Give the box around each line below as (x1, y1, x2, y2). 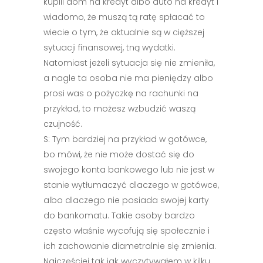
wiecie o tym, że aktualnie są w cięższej (43, 26, 204, 38)
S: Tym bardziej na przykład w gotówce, (43, 133, 207, 145)
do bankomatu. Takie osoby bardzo (43, 210, 195, 221)
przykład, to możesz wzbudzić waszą (43, 103, 195, 114)
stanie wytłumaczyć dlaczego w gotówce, (43, 179, 219, 191)
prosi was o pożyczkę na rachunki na (43, 87, 198, 99)
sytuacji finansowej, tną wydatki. (43, 42, 176, 53)
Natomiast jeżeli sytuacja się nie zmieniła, (43, 57, 215, 69)
